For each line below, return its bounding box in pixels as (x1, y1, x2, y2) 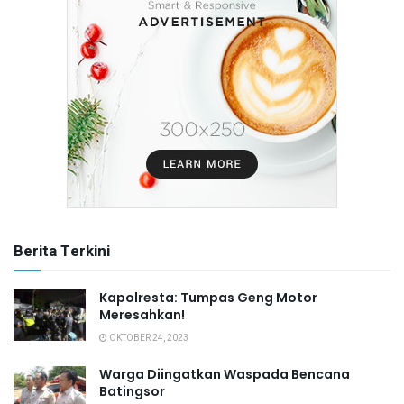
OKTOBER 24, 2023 (107, 331, 188, 344)
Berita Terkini (14, 239, 110, 262)
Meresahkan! (99, 305, 185, 324)
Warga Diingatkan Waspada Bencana (99, 364, 350, 383)
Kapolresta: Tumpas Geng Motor (99, 288, 317, 307)
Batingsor (99, 381, 165, 400)
